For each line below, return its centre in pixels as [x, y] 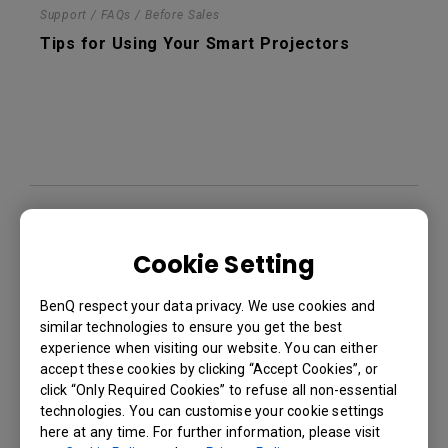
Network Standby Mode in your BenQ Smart [217, 252]
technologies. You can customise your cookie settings [212, 410]
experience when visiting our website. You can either [209, 347]
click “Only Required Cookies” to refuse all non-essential [219, 389]
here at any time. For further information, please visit [210, 431]
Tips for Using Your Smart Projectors [195, 43]
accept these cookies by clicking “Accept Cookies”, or [209, 368]
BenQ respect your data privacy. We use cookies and [208, 305]
